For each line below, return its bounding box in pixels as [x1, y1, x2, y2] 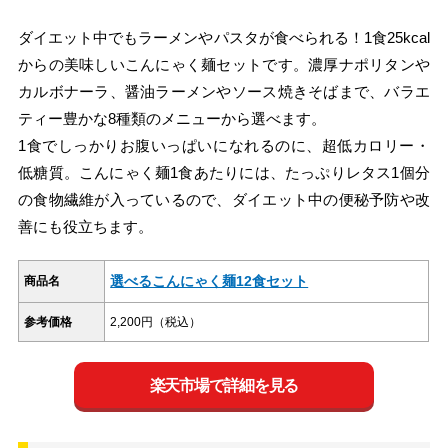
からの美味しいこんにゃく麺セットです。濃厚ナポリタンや [18, 56, 430, 74]
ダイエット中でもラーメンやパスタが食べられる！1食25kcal [18, 29, 430, 47]
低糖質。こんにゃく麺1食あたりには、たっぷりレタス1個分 [18, 164, 430, 182]
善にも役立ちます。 [18, 218, 154, 236]
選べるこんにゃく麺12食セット [110, 273, 309, 290]
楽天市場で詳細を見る [149, 376, 299, 394]
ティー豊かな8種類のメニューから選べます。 [18, 110, 327, 128]
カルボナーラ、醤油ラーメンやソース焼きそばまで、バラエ [18, 83, 430, 101]
